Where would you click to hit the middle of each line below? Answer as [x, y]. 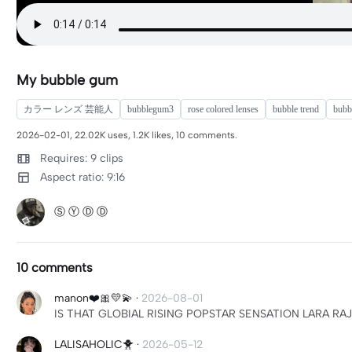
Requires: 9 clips [82, 158]
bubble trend [296, 109]
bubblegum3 [150, 109]
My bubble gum [67, 80]
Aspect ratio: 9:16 [82, 177]
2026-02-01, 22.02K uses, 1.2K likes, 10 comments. [127, 135]
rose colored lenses [223, 109]
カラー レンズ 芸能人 [68, 109]
